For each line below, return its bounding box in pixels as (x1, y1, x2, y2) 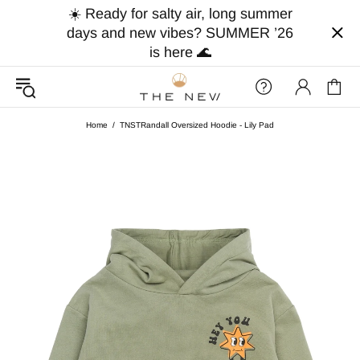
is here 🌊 (149, 44, 211, 60)
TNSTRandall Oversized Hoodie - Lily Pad (120, 121, 274, 129)
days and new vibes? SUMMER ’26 (67, 25, 293, 41)
